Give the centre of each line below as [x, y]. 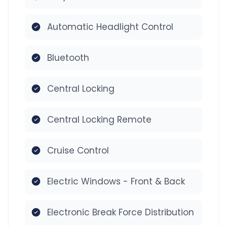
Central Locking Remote [99, 119]
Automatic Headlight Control [110, 27]
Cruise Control [78, 150]
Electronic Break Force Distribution [121, 212]
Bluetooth [68, 58]
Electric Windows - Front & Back [116, 181]
